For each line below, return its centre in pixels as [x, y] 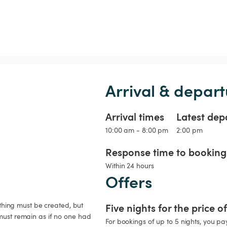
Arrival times [135, 117]
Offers [129, 181]
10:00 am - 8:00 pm [137, 130]
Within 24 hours [130, 166]
